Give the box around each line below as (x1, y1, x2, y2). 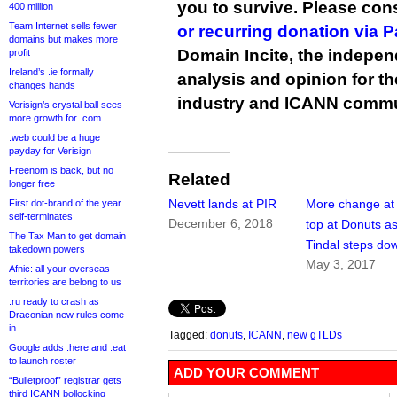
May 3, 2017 (306, 257, 377, 272)
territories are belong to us (9, 276, 121, 287)
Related (168, 170, 230, 190)
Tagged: (168, 329, 210, 341)
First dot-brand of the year (9, 198, 121, 208)
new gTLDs (287, 329, 342, 341)
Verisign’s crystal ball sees (9, 99, 122, 110)
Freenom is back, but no (9, 165, 113, 175)
